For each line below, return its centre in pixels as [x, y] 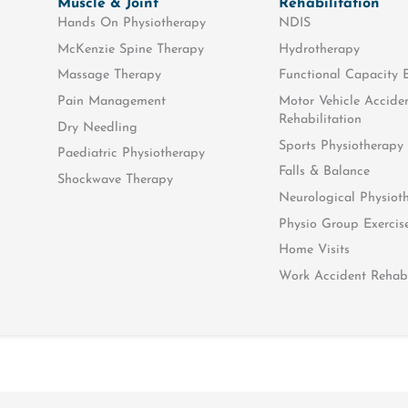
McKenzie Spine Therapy [130, 49]
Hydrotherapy [320, 49]
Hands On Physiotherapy [131, 24]
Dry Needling [97, 127]
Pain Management [111, 102]
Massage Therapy [109, 76]
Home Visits [315, 250]
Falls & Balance [325, 172]
